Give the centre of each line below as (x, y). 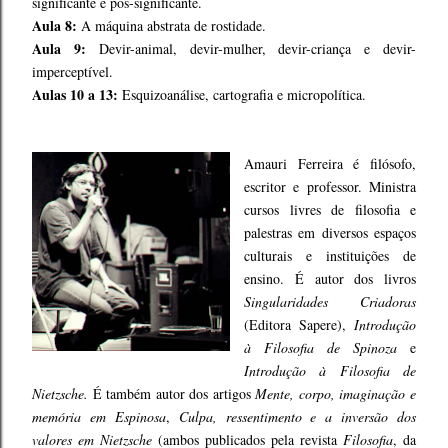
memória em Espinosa (99, 416)
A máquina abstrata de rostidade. (173, 25)
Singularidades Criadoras (330, 301)
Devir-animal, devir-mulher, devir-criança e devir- (257, 48)
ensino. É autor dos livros (330, 278)
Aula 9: (65, 48)
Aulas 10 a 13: (75, 94)
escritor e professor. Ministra (330, 186)
